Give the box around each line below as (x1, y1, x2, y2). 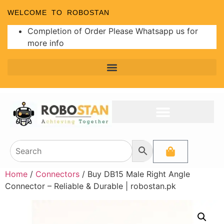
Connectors (35, 168, 79, 179)
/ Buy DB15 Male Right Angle (79, 168, 190, 179)
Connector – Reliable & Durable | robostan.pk (5, 180, 176, 191)
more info (27, 38, 64, 48)
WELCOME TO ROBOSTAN (7, 8, 109, 16)
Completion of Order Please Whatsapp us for (27, 26, 198, 36)
